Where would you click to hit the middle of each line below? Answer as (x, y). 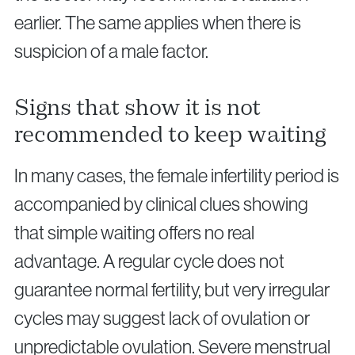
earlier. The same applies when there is (158, 23)
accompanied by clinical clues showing (161, 204)
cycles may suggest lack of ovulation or (162, 319)
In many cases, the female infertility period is (177, 176)
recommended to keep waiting (170, 135)
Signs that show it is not (137, 108)
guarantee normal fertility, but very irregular (172, 290)
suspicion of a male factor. (111, 52)
